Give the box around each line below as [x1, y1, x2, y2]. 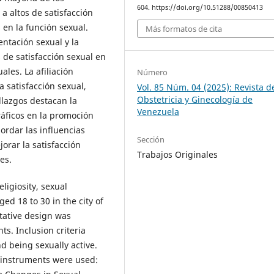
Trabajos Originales [137, 149, 218, 161]
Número [137, 67, 168, 78]
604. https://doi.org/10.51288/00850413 [137, 2, 264, 12]
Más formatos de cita [146, 23, 223, 35]
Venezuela [137, 106, 180, 118]
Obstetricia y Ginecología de [137, 94, 253, 106]
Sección [137, 134, 165, 146]
